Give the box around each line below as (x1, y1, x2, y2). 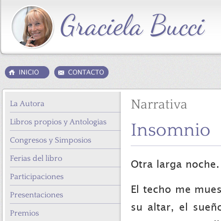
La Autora (10, 99, 44, 108)
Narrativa (131, 97, 187, 112)
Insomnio (131, 119, 211, 141)
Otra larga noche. (131, 160, 220, 170)
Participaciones (10, 172, 64, 181)
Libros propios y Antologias (10, 117, 107, 126)
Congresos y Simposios (10, 136, 91, 145)
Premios (10, 209, 39, 218)
